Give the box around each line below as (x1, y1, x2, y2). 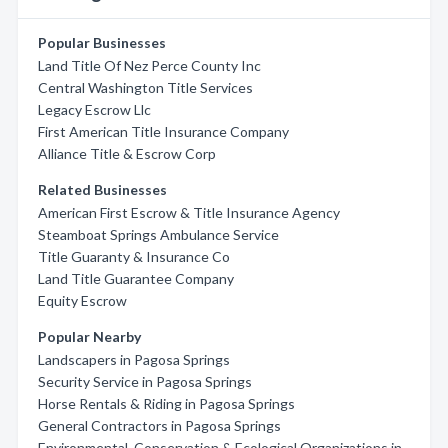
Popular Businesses (38, 34, 166, 51)
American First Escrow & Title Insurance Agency (38, 204, 340, 221)
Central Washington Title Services (38, 79, 253, 96)
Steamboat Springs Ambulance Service (38, 226, 279, 243)
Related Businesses (38, 181, 167, 198)
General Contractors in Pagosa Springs (38, 417, 281, 434)
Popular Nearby (38, 328, 141, 345)
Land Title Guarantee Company (38, 270, 234, 287)
